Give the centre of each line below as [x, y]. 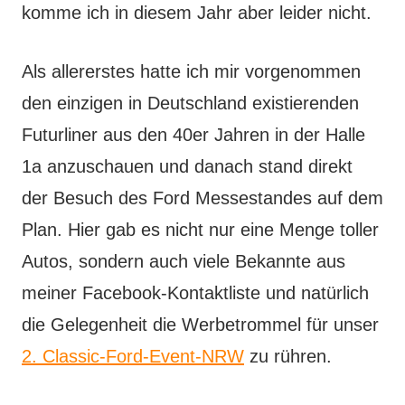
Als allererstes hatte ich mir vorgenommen [191, 72]
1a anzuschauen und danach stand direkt [187, 167]
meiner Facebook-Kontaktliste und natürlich [195, 293]
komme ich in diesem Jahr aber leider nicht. [197, 13]
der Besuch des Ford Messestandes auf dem [202, 198]
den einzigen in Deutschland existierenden [190, 104]
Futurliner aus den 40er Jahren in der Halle [193, 135]
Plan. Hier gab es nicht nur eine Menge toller [200, 230]
